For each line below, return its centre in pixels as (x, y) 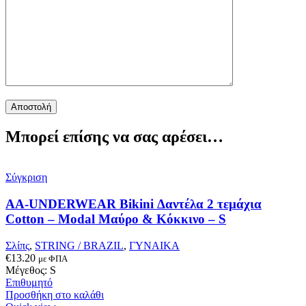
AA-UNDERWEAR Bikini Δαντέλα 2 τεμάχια (134, 204)
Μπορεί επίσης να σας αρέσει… (114, 136)
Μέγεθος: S (31, 270)
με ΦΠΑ (53, 258)
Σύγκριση (26, 178)
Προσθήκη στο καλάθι (55, 294)
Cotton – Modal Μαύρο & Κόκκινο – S (116, 219)
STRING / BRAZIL (79, 245)
